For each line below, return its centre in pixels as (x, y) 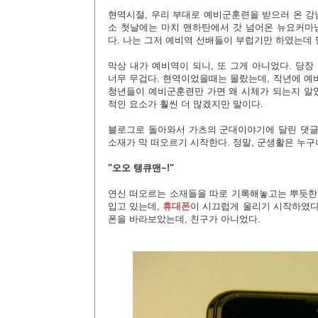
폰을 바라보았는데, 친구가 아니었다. (184, 219)
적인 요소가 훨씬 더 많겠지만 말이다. (186, 104)
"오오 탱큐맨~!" (141, 168)
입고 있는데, (136, 206)
